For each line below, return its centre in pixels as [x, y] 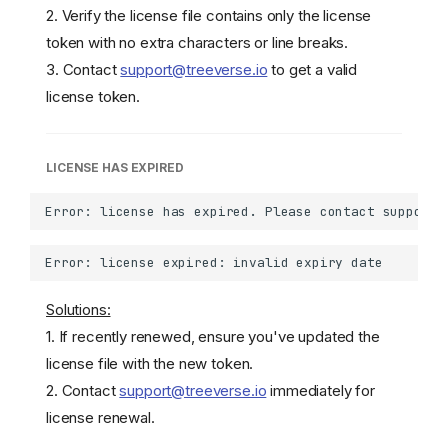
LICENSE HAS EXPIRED [115, 167]
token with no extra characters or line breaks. [197, 42]
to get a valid [312, 69]
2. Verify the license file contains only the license [209, 15]
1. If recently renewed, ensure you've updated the [213, 337]
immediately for [320, 391]
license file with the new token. [150, 364]
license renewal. [100, 418]
